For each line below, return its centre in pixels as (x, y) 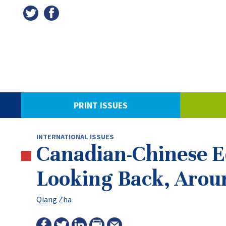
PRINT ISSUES (101, 105)
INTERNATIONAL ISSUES (75, 137)
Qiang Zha (54, 200)
